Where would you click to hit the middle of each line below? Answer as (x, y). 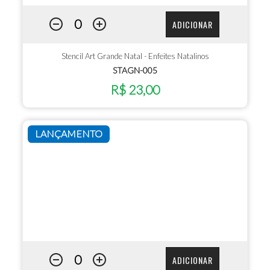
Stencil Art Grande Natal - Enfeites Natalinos (135, 56)
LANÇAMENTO (69, 134)
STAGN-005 (135, 70)
